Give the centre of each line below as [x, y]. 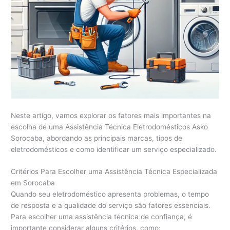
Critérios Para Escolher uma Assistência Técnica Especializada [114, 172]
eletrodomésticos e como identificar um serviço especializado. [114, 149]
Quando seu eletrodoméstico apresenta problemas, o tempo [110, 194]
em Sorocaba [33, 183]
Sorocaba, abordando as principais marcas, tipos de [97, 138]
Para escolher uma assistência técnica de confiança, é [102, 217]
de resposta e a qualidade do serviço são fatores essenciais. [111, 206]
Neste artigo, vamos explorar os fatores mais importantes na [111, 115]
